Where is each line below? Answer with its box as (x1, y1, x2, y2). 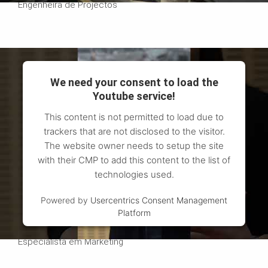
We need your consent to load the (50, 76, 218, 89)
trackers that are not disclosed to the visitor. (43, 126, 225, 138)
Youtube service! (93, 90, 175, 103)
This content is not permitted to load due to (44, 111, 224, 123)
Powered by (41, 195, 90, 206)
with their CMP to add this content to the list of (38, 154, 230, 166)
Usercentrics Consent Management (90, 195, 227, 206)
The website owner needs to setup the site (44, 140, 224, 152)
